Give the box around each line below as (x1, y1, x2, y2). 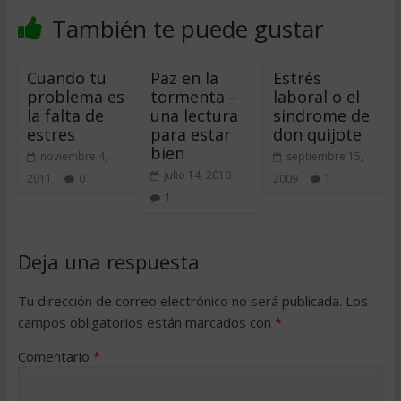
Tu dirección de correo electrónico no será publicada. (17, 292, 342, 310)
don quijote (273, 124, 363, 145)
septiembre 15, (286, 149, 364, 164)
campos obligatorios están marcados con (17, 313, 275, 331)
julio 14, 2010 (163, 167, 231, 183)
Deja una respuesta (17, 248, 200, 275)
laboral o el (273, 86, 361, 107)
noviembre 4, (39, 149, 107, 164)
